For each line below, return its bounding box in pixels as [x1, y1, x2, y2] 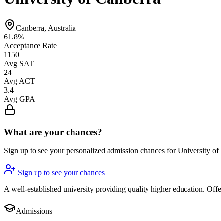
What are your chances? [4, 126, 102, 137]
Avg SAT [4, 59, 34, 68]
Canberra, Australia [16, 23, 76, 32]
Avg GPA [4, 94, 35, 103]
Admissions [16, 207, 52, 216]
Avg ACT [4, 76, 35, 85]
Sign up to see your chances [16, 168, 105, 177]
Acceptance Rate [4, 41, 57, 50]
